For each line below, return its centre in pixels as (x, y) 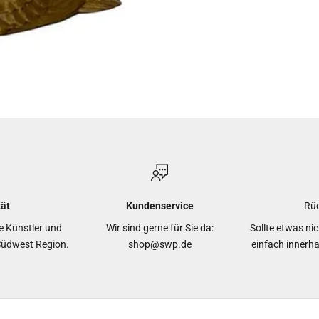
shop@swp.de (159, 244)
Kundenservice (159, 205)
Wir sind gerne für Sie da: (159, 228)
